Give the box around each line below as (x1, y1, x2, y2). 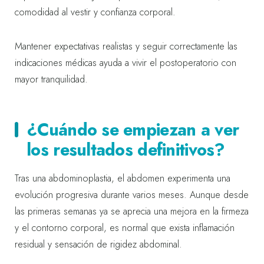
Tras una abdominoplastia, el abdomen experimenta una (15, 171, 230, 185)
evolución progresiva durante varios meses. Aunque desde (15, 187, 249, 202)
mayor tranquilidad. (15, 72, 88, 86)
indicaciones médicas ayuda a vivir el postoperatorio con (15, 55, 236, 70)
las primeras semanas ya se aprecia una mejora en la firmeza (15, 204, 249, 218)
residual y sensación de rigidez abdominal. (15, 237, 182, 251)
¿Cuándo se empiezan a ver (27, 117, 239, 142)
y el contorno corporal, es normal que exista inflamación (15, 220, 235, 235)
